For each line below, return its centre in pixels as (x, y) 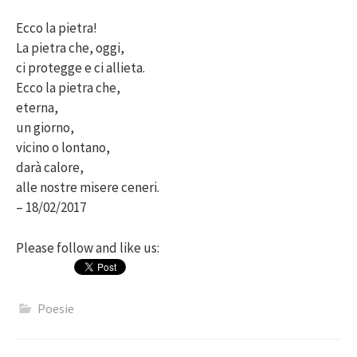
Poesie (56, 308)
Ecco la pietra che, (68, 88)
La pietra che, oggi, (70, 48)
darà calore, (50, 168)
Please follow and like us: (88, 247)
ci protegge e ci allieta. (80, 68)
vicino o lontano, (63, 148)
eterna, (37, 108)
